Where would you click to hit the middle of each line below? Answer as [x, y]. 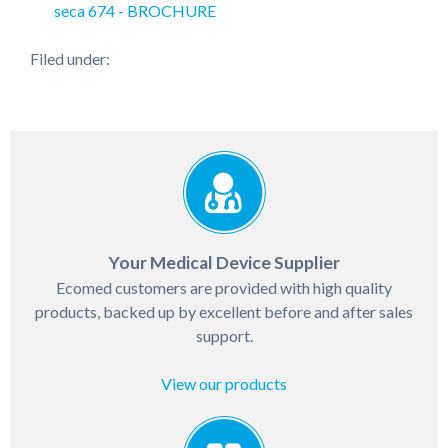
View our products [224, 383]
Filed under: [70, 58]
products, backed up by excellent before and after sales [224, 311]
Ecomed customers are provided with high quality [224, 287]
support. [224, 335]
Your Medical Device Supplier [224, 262]
